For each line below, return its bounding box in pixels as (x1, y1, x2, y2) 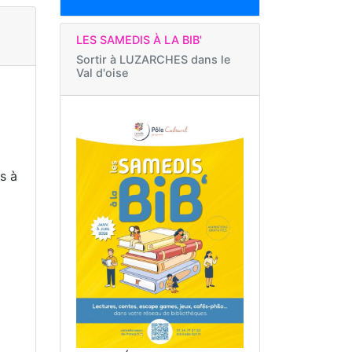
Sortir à (76, 53, 119, 66)
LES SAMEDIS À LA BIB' (76, 33, 202, 46)
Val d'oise (76, 66, 128, 79)
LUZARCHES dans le (119, 53, 230, 66)
